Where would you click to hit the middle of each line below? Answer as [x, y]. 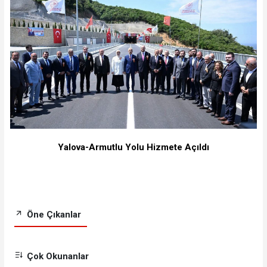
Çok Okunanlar [56, 256]
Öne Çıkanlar [52, 214]
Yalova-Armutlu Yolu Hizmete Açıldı [133, 148]
